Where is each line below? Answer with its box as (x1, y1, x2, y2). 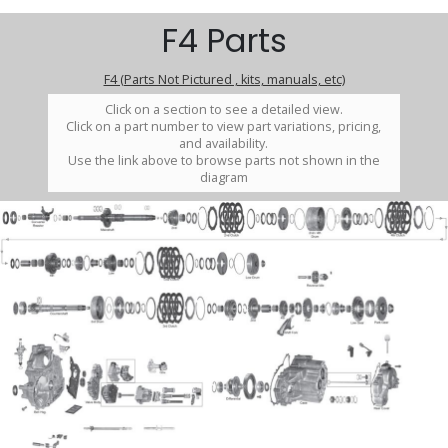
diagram (199, 168, 248, 186)
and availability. (179, 134, 269, 152)
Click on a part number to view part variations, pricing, (66, 117, 382, 135)
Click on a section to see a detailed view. (104, 100, 343, 118)
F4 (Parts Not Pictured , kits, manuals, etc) (103, 71, 345, 89)
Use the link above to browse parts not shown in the (67, 151, 380, 169)
